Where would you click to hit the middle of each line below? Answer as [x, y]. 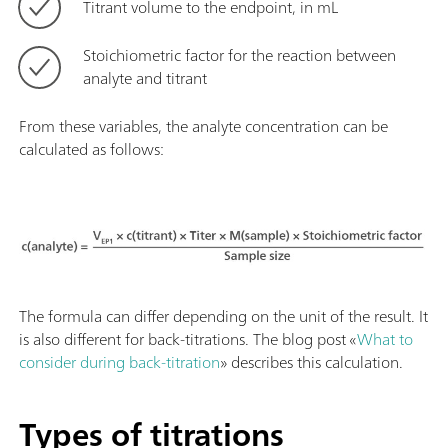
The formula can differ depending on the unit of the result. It [223, 315]
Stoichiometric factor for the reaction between [239, 54]
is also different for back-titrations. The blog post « [188, 338]
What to [385, 338]
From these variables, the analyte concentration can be [203, 125]
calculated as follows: [91, 148]
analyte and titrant [145, 77]
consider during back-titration [119, 361]
